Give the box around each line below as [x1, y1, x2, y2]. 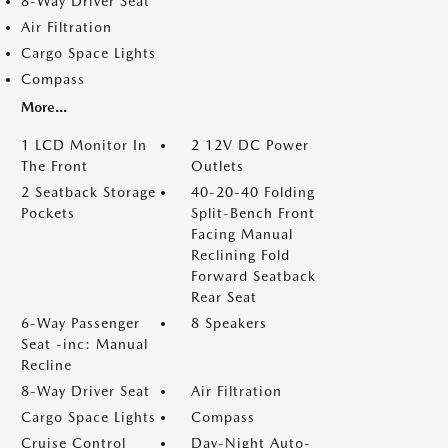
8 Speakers [191, 315, 267, 331]
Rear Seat [191, 289, 257, 305]
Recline [21, 357, 72, 373]
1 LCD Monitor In [21, 137, 147, 153]
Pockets [21, 205, 75, 221]
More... [21, 99, 67, 115]
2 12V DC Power [191, 137, 309, 153]
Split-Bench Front [191, 205, 315, 221]
